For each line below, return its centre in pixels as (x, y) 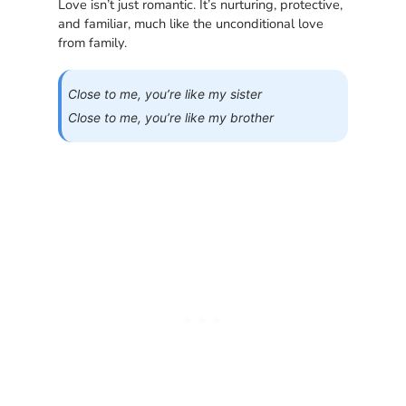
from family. (93, 42)
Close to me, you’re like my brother (171, 118)
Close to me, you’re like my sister (165, 95)
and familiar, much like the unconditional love (191, 23)
